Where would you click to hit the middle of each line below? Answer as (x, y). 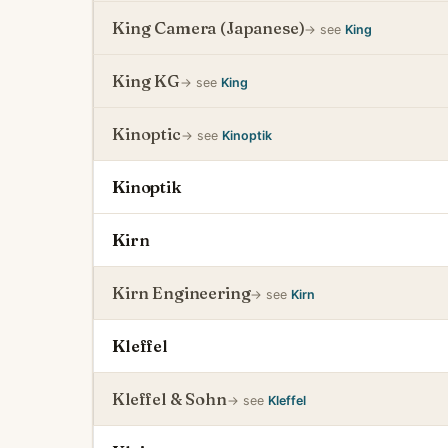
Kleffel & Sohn (169, 399)
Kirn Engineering (181, 293)
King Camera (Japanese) (208, 28)
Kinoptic (146, 134)
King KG (146, 81)
